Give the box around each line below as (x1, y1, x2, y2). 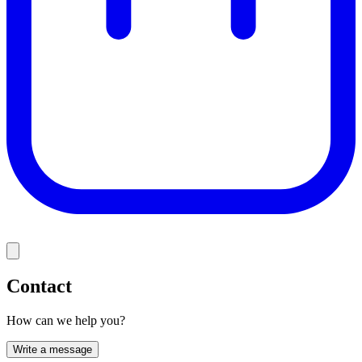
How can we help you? (6, 313, 125, 327)
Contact (6, 275, 72, 297)
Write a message (13, 343, 92, 356)
